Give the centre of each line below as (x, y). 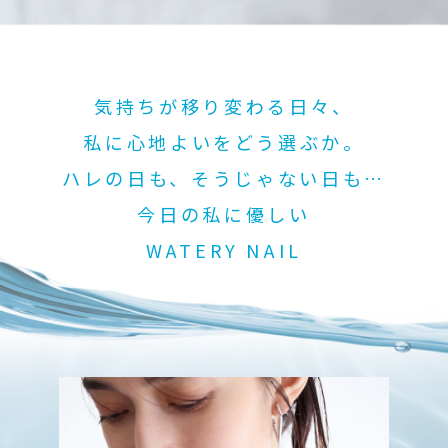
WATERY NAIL (224, 249)
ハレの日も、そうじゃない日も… (224, 177)
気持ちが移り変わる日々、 (224, 105)
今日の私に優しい (224, 213)
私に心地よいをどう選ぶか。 (224, 141)
